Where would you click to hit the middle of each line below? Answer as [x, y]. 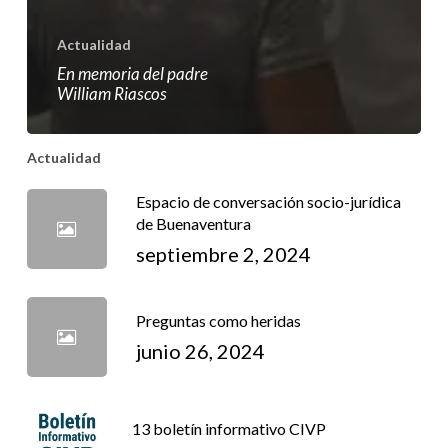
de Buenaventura [193, 224]
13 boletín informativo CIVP [228, 429]
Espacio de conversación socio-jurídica [268, 202]
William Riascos [111, 94]
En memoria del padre [132, 74]
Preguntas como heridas [218, 321]
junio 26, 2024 [200, 351]
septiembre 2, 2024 [223, 254]
